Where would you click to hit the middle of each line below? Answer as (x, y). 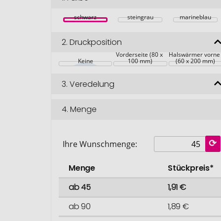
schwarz (86, 17)
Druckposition (96, 42)
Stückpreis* (190, 168)
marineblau (195, 17)
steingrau (140, 17)
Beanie (140, 48)
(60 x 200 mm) (195, 61)
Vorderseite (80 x (140, 55)
